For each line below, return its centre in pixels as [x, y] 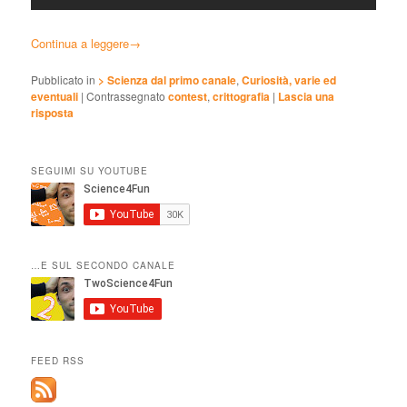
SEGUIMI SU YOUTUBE [90, 171]
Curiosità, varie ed [289, 79]
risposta [53, 112]
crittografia [242, 96]
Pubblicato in [64, 79]
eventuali [55, 96]
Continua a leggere [80, 43]
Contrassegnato [126, 95]
